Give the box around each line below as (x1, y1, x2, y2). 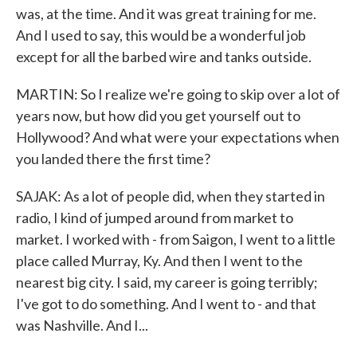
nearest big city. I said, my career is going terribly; (16, 273, 318, 291)
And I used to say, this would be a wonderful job (16, 26, 306, 44)
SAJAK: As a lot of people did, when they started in (16, 187, 325, 205)
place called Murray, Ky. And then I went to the (16, 252, 303, 269)
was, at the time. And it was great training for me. (16, 5, 316, 22)
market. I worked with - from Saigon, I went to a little (16, 230, 335, 248)
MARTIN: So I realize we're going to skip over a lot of (16, 85, 340, 103)
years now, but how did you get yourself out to (16, 107, 300, 124)
